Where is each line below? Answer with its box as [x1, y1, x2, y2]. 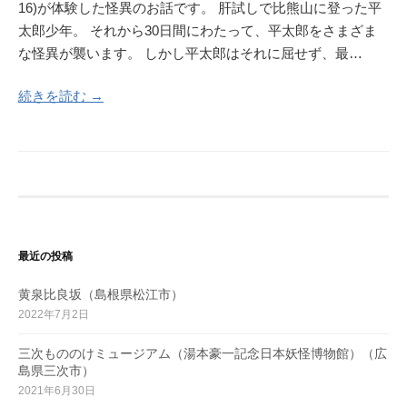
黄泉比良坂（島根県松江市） [18, 287, 184, 303]
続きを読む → [18, 88, 104, 104]
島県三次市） [18, 363, 94, 379]
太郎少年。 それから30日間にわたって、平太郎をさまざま [18, 22, 377, 38]
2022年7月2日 [18, 308, 89, 322]
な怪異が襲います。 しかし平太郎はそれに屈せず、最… [18, 45, 362, 61]
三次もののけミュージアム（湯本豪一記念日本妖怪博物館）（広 [18, 346, 387, 362]
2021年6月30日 [18, 384, 95, 398]
